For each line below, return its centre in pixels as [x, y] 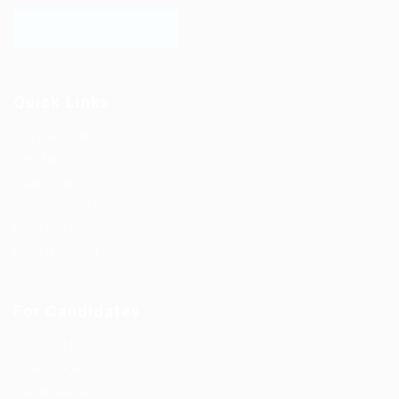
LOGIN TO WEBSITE [96, 29]
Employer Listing [60, 229]
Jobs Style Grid [55, 206]
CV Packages [50, 369]
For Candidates [77, 312]
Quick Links [62, 102]
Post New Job [52, 160]
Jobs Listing [47, 183]
